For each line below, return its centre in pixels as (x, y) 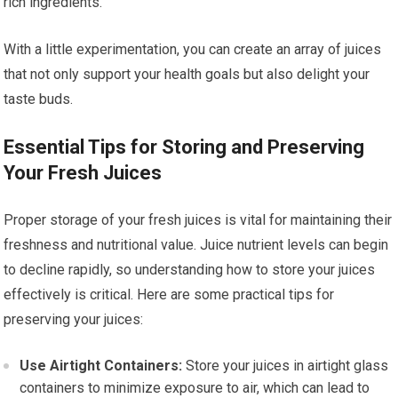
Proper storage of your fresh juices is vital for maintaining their (198, 220)
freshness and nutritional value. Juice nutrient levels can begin (196, 245)
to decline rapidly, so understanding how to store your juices (190, 270)
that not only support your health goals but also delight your (187, 75)
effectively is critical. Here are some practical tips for (169, 295)
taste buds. (39, 99)
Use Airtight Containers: (101, 366)
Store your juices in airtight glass (286, 366)
